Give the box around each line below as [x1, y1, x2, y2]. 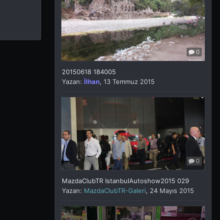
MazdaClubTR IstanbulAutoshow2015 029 [62, 176, 189, 185]
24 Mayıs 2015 [150, 186, 194, 194]
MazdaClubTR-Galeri [84, 186, 146, 194]
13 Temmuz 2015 [104, 77, 155, 85]
